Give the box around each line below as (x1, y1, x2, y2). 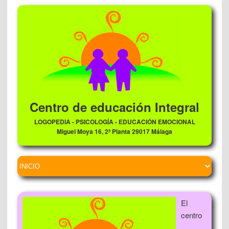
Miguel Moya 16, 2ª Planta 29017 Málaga (57, 127, 172, 136)
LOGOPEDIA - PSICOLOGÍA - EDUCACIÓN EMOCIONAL (34, 117, 195, 126)
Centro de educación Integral (30, 98, 199, 116)
